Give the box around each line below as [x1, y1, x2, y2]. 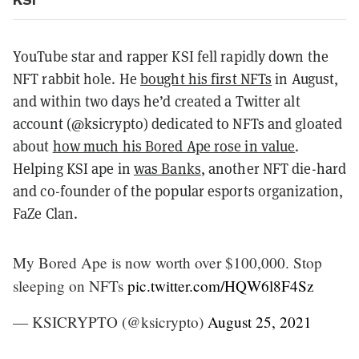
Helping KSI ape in [13, 159, 134, 178]
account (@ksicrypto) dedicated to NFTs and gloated [13, 114, 343, 133]
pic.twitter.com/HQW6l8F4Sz [127, 275, 314, 296]
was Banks [133, 159, 201, 178]
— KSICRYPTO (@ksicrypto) [13, 311, 208, 332]
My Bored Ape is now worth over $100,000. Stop [13, 252, 322, 272]
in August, [272, 69, 339, 88]
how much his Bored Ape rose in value [52, 136, 296, 155]
